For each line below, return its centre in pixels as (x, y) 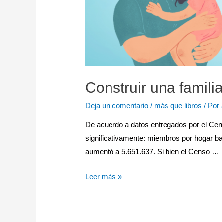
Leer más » (104, 176)
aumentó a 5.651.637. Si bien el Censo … (152, 151)
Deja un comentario (117, 105)
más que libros (178, 105)
